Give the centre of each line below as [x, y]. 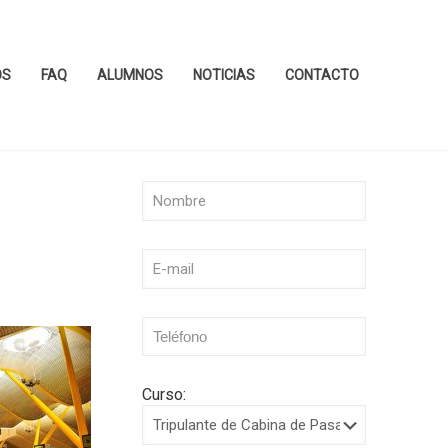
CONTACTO [322, 75]
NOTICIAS [224, 75]
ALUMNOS [130, 75]
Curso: [163, 394]
